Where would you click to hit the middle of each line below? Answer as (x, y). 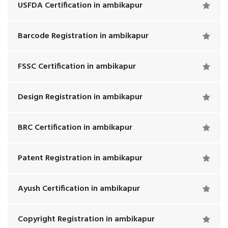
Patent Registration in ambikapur (80, 158)
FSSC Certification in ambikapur (77, 67)
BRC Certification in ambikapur (75, 128)
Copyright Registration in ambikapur (86, 219)
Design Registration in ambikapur (80, 97)
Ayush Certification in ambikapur (79, 189)
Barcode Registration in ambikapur (83, 36)
